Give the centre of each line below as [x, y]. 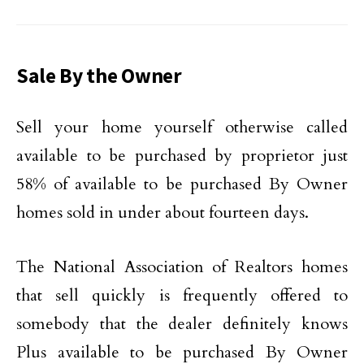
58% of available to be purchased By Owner [182, 184]
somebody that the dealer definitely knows [182, 324]
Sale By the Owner [99, 76]
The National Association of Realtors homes [182, 267]
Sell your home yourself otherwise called [182, 127]
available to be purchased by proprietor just [182, 156]
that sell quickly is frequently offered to [182, 295]
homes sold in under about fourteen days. [162, 212]
